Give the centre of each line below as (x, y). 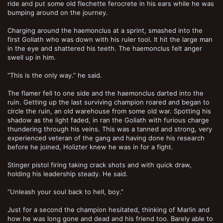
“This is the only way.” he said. (55, 75)
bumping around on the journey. (58, 12)
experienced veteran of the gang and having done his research (106, 138)
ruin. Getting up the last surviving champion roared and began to (109, 102)
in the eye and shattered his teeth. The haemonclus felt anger (105, 48)
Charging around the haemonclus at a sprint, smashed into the (105, 30)
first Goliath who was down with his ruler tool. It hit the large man (110, 39)
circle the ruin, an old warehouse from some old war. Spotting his (109, 111)
